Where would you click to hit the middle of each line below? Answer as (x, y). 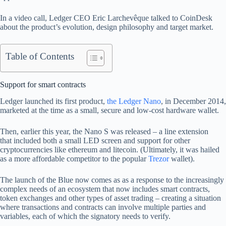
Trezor (159, 158)
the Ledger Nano (134, 101)
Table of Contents (40, 56)
